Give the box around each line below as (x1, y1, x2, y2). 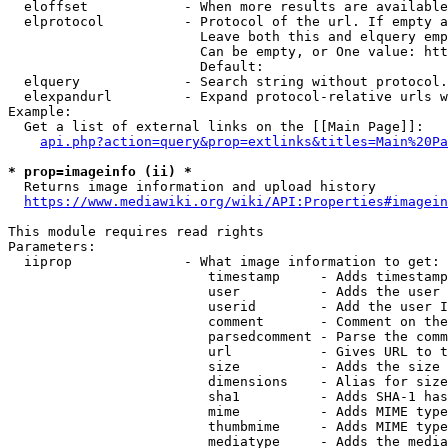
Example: (8, 104, 72, 119)
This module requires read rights (8, 224, 264, 239)
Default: (8, 59, 272, 74)
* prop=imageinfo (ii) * (8, 164, 192, 179)
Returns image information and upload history (8, 179, 376, 194)
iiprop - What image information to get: (8, 254, 440, 269)
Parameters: (8, 239, 96, 254)
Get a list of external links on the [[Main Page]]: (8, 119, 424, 134)
